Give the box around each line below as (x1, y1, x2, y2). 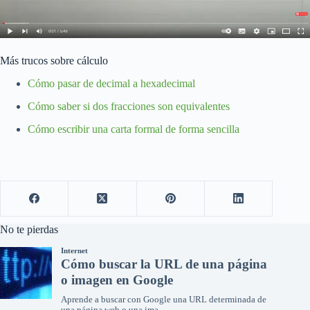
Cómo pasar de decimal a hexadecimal (28, 77, 195, 90)
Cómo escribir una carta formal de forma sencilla (28, 122, 239, 135)
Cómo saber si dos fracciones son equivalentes (28, 100, 230, 112)
